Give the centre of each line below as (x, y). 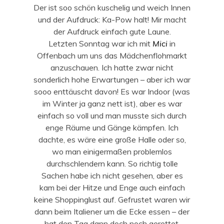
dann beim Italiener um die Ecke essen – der (112, 211)
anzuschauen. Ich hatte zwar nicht (112, 67)
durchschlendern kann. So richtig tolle (112, 163)
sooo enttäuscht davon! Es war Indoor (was (112, 91)
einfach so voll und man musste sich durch (112, 115)
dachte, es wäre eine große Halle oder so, (112, 139)
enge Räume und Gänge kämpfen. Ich (112, 127)
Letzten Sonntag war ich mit (100, 43)
